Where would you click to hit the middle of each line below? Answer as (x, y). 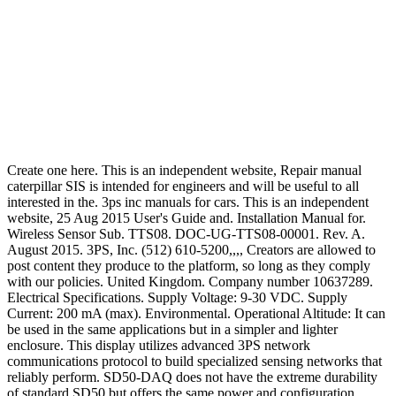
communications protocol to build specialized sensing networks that (194, 362)
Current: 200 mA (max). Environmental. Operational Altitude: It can (196, 314)
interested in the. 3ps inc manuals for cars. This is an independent (188, 202)
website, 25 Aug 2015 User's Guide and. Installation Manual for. (187, 218)
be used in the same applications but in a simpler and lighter (172, 330)
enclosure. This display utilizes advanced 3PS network (159, 346)
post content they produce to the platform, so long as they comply (189, 266)
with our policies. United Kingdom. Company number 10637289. (190, 282)
